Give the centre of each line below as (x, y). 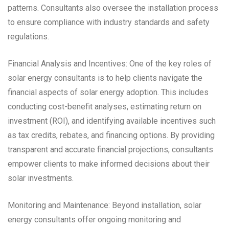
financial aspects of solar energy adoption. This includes (108, 92)
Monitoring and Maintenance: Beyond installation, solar (105, 205)
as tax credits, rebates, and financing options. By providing (111, 135)
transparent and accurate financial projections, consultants (110, 149)
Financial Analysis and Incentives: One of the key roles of (110, 63)
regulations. (28, 36)
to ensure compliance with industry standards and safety (109, 22)
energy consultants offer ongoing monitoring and (94, 219)
